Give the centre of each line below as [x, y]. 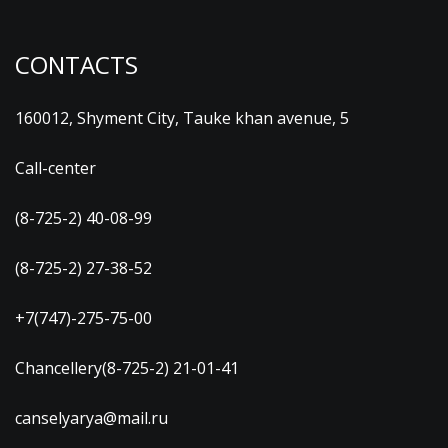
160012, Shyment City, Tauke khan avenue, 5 [182, 118]
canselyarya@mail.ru [91, 418]
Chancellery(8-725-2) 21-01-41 [127, 368]
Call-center [55, 168]
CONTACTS [76, 64]
